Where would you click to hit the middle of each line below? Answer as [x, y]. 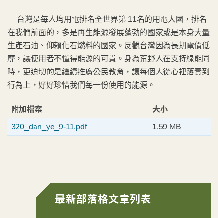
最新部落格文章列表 [103, 199]
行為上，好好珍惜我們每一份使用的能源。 [81, 85]
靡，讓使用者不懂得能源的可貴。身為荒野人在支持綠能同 [109, 59]
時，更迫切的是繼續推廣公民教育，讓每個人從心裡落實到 [109, 72]
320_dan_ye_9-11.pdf [49, 127]
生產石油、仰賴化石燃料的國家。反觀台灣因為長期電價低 [109, 45]
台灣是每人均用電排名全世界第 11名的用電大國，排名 [107, 19]
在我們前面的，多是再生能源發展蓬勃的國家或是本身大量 [109, 32]
